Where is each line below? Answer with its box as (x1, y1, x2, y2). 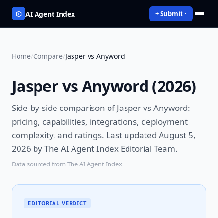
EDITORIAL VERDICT (28, 200, 87, 207)
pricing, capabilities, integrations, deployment (12, 116, 188, 127)
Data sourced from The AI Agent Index (12, 160, 122, 168)
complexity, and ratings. (12, 129, 104, 141)
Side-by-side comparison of (12, 102, 117, 113)
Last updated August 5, (104, 129, 196, 141)
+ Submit (155, 9, 183, 18)
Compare (33, 52, 63, 61)
